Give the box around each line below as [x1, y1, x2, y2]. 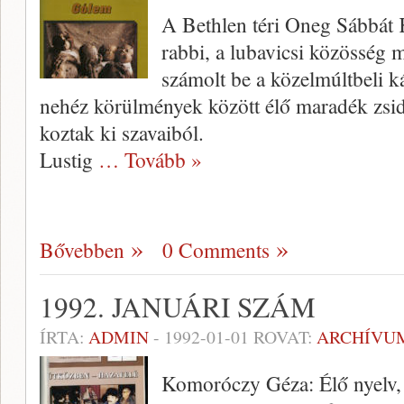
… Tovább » [98, 145, 202, 174]
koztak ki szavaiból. [40, 118, 204, 147]
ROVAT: [249, 325, 317, 349]
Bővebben [40, 235, 124, 264]
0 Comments [162, 235, 270, 264]
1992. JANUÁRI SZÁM [40, 288, 316, 326]
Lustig [40, 145, 98, 174]
